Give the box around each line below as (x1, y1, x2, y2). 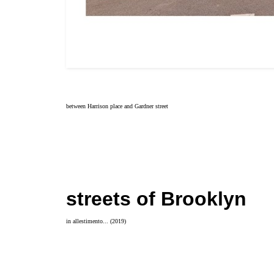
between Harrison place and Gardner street (66, 102, 168, 109)
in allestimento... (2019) (66, 217, 126, 224)
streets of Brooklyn (66, 187, 246, 210)
